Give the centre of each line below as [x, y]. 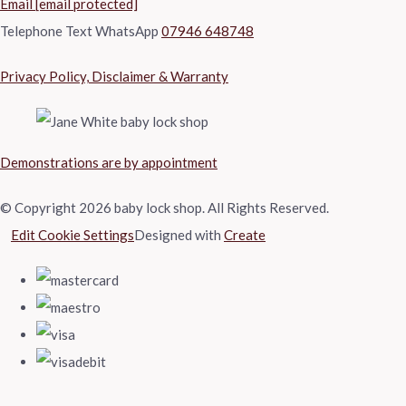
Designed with [179, 234]
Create [245, 234]
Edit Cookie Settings [72, 234]
